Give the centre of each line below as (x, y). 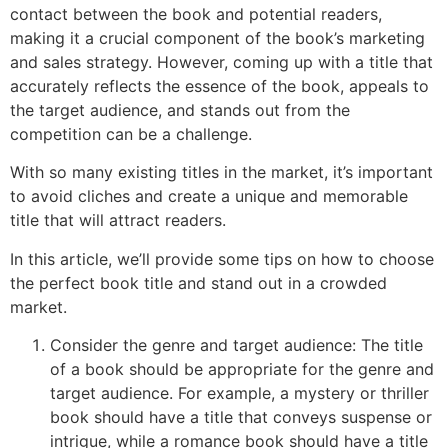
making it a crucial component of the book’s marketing (217, 38)
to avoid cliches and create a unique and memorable (209, 196)
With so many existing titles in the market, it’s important (221, 172)
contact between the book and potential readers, (196, 14)
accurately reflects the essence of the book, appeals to (219, 86)
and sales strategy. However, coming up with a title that (221, 62)
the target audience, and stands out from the (180, 110)
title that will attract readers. (123, 220)
